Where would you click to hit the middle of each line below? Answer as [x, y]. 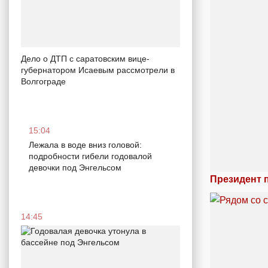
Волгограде [43, 82]
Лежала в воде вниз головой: [85, 145]
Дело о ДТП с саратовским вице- [85, 59]
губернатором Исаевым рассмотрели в [98, 70]
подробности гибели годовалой [90, 156]
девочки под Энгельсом [75, 168]
